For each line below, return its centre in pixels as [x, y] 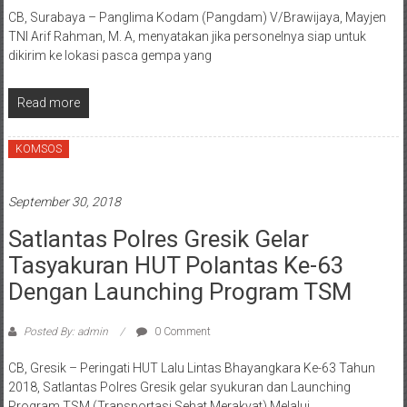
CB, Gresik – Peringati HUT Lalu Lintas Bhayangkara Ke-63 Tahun [191, 368]
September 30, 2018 [64, 202]
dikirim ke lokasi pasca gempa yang [109, 56]
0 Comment [181, 332]
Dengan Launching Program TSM [180, 292]
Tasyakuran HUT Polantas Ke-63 [176, 266]
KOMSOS [38, 149]
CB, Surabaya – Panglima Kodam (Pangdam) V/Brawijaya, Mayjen [197, 18]
